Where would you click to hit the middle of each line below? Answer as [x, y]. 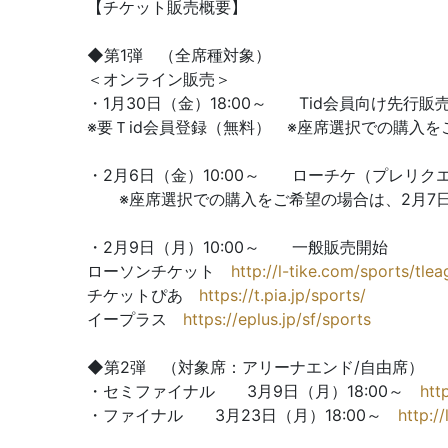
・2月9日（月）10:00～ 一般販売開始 [245, 247]
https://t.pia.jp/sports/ [282, 295]
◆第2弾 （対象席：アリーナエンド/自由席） [255, 367]
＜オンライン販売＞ [159, 79]
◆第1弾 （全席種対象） [179, 55]
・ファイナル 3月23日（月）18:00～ [242, 415]
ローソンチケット [159, 271]
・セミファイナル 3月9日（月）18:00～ [253, 391]
